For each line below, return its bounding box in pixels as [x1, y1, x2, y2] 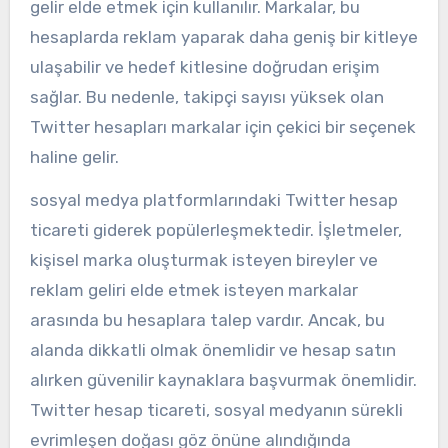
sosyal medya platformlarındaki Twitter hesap [29, 189, 398, 210]
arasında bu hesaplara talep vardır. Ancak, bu [29, 309, 385, 330]
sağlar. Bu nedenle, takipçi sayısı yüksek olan [29, 86, 384, 107]
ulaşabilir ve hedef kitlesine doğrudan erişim [29, 56, 380, 77]
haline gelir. [29, 146, 119, 167]
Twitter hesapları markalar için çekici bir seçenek [29, 116, 416, 137]
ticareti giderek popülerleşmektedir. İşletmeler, [29, 219, 402, 240]
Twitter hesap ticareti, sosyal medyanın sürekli [29, 399, 403, 420]
